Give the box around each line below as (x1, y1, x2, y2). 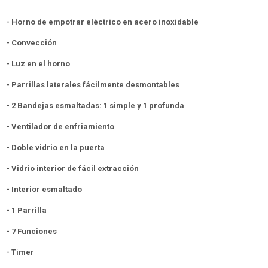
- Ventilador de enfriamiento (6, 122, 114, 131)
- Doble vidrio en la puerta (6, 143, 105, 152)
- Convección (6, 38, 57, 47)
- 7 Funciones (6, 227, 57, 236)
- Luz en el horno (6, 59, 70, 68)
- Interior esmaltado (6, 185, 82, 194)
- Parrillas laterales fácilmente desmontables (6, 80, 179, 89)
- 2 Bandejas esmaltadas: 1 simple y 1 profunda (6, 101, 184, 110)
